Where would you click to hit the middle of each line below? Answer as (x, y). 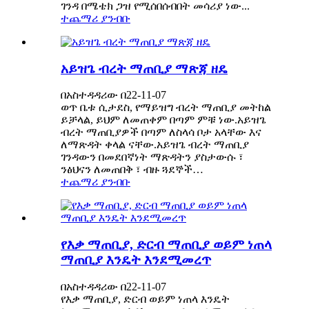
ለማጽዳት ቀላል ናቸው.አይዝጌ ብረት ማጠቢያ (155, 145)
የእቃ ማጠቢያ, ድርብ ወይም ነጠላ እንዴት (145, 299)
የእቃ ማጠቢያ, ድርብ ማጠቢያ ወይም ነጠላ (166, 245)
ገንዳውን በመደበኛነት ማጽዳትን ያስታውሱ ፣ (152, 157)
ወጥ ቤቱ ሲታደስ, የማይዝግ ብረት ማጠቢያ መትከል (166, 108)
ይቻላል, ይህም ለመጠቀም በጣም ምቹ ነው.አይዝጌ (163, 120)
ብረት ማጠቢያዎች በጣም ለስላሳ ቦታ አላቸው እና (161, 132)
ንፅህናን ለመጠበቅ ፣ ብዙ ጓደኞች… (132, 170)
